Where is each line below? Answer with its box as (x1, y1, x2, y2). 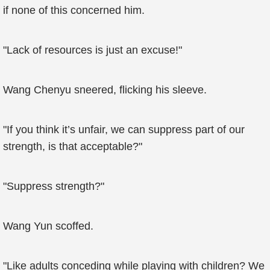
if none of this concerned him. (3, 4, 145, 16)
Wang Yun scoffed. (3, 220, 93, 232)
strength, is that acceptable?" (3, 140, 142, 152)
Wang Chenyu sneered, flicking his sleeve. (3, 84, 207, 96)
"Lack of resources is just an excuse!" (3, 44, 182, 56)
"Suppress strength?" (3, 180, 104, 192)
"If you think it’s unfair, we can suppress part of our (3, 124, 245, 136)
